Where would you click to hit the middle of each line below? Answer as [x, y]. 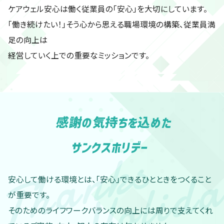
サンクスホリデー [110, 147]
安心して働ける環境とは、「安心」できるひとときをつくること [109, 179]
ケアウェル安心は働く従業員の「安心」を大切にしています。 [107, 8]
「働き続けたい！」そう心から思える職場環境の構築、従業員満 [111, 24]
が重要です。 [29, 194]
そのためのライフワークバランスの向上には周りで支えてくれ [110, 210]
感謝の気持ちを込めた [114, 122]
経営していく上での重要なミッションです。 [78, 55]
